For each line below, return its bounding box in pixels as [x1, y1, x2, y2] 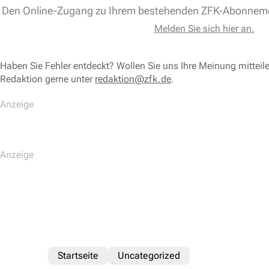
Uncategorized [117, 250, 180, 262]
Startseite [58, 250, 98, 262]
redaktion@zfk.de [95, 73, 171, 85]
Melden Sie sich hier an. [154, 23, 255, 35]
